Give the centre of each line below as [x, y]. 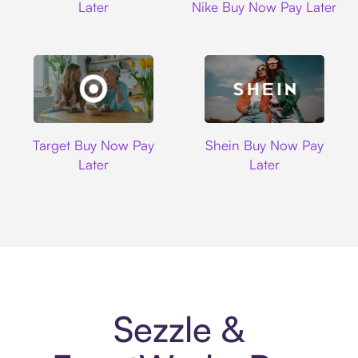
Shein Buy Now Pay [264, 145]
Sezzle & [179, 329]
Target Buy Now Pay [94, 145]
